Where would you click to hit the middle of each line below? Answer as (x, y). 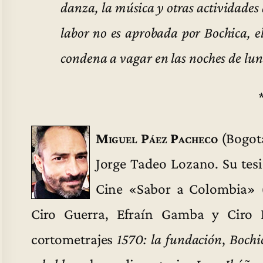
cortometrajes (74, 239)
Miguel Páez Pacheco (156, 138)
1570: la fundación (170, 239)
